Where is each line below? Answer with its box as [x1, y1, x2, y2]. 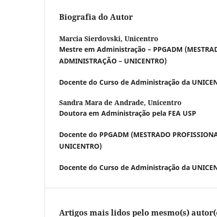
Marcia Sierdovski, [59, 33, 124, 43]
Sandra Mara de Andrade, [59, 97, 148, 107]
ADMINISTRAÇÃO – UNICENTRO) [59, 56, 170, 65]
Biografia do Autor [59, 11, 133, 22]
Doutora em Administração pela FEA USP [59, 108, 196, 118]
